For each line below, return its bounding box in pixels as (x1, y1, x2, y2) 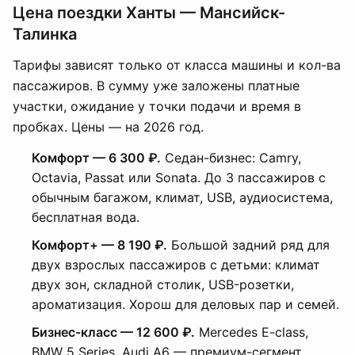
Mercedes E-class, (195, 324, 308, 340)
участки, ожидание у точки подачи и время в (13, 98, 301, 114)
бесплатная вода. (32, 209, 139, 225)
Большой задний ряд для (167, 237, 330, 253)
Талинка (13, 25, 77, 44)
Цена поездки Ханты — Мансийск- (13, 3, 285, 22)
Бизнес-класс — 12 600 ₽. (32, 324, 195, 340)
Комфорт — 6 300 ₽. (32, 150, 161, 166)
